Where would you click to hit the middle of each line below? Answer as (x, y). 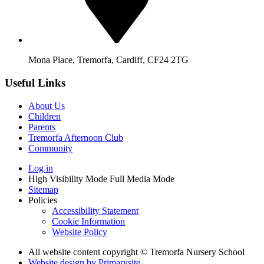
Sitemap (43, 189)
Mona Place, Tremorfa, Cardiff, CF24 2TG (108, 60)
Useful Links (35, 83)
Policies (43, 200)
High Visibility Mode (68, 179)
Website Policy (80, 232)
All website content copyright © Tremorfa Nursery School (136, 252)
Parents (42, 127)
